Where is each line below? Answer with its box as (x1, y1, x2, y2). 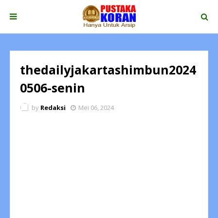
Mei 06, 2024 (78, 103, 114, 112)
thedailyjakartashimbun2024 (20, 61, 196, 78)
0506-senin (20, 79, 85, 96)
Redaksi (40, 103, 66, 112)
